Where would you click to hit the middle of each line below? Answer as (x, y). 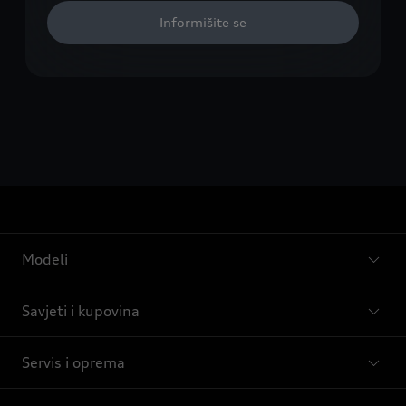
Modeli (45, 260)
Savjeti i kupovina (81, 311)
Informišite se (203, 23)
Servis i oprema (73, 363)
